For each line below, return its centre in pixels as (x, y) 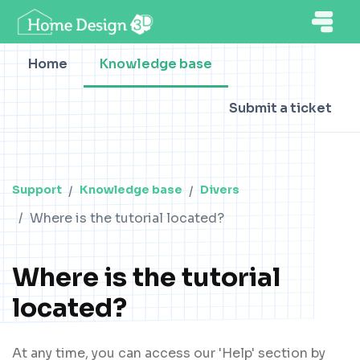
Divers (220, 190)
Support (37, 190)
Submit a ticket (280, 108)
